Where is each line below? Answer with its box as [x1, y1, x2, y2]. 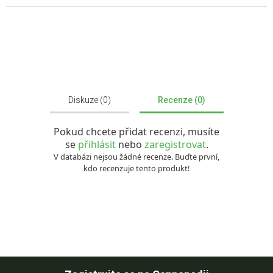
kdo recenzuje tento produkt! [83, 163, 190, 174]
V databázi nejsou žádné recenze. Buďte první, [54, 151, 219, 163]
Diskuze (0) [68, 95, 111, 105]
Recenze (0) [157, 95, 205, 105]
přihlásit [77, 138, 118, 152]
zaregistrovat [144, 138, 206, 152]
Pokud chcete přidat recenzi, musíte [54, 125, 219, 139]
